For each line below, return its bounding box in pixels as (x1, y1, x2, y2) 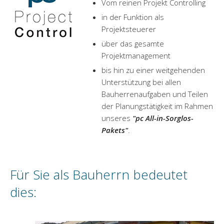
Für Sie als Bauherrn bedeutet (10, 165, 187, 183)
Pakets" (101, 125, 128, 135)
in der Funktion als (101, 12, 164, 22)
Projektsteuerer (101, 24, 156, 34)
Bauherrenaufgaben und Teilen (101, 89, 208, 99)
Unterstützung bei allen (101, 77, 181, 87)
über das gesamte (101, 38, 164, 48)
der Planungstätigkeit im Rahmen (101, 101, 213, 111)
